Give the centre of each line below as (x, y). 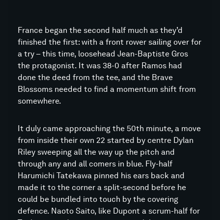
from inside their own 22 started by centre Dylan (106, 140)
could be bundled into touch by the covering (98, 199)
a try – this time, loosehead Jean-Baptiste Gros (103, 54)
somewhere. (40, 101)
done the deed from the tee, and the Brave (95, 77)
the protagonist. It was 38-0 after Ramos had (100, 66)
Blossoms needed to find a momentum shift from (107, 89)
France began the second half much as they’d (100, 30)
